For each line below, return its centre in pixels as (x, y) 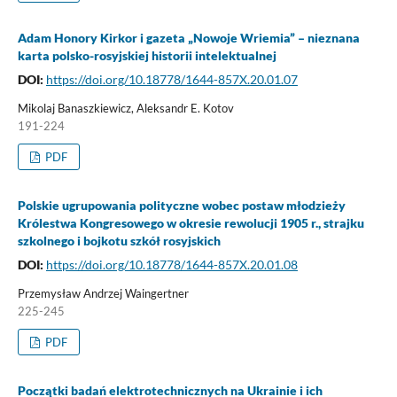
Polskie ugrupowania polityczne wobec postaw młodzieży (181, 205)
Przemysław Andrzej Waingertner (103, 293)
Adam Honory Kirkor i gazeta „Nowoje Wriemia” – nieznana (188, 37)
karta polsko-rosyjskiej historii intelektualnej (147, 55)
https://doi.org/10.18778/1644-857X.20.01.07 (171, 79)
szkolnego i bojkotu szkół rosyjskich (119, 240)
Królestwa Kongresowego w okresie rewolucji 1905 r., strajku (191, 222)
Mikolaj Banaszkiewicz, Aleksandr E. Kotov (125, 108)
